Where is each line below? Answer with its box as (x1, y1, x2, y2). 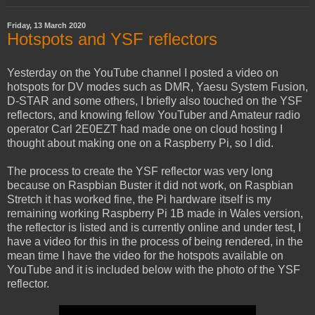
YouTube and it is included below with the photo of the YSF (7, 263, 300, 276)
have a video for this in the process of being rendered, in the (7, 235, 303, 247)
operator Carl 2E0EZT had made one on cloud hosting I (7, 122, 283, 135)
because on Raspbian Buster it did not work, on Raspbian (7, 179, 293, 191)
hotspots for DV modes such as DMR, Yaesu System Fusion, (7, 80, 308, 93)
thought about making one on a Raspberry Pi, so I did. (7, 136, 274, 149)
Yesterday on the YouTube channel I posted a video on (7, 66, 278, 79)
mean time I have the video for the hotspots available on (7, 249, 283, 262)
